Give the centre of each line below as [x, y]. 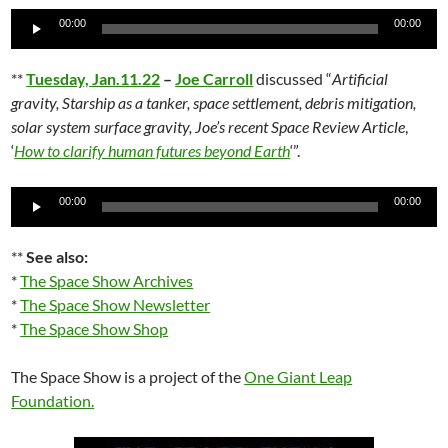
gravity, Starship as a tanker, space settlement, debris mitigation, [214, 102]
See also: [57, 256]
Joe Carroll [214, 78]
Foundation [51, 400]
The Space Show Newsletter [115, 304]
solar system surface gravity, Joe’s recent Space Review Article [208, 126]
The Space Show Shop [94, 328]
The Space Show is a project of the [128, 376]
